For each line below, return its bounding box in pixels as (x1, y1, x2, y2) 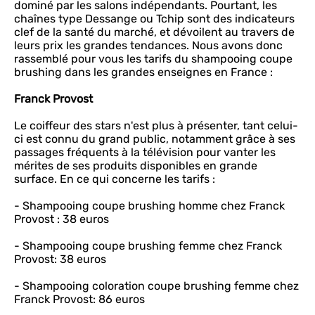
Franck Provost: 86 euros (14, 292, 145, 306)
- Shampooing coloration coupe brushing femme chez (14, 279, 299, 292)
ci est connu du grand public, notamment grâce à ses (14, 132, 295, 146)
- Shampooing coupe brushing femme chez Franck (14, 239, 282, 252)
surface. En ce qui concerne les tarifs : (14, 172, 215, 186)
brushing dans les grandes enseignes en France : (14, 65, 273, 79)
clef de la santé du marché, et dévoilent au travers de (14, 25, 295, 39)
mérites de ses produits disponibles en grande (14, 159, 257, 172)
